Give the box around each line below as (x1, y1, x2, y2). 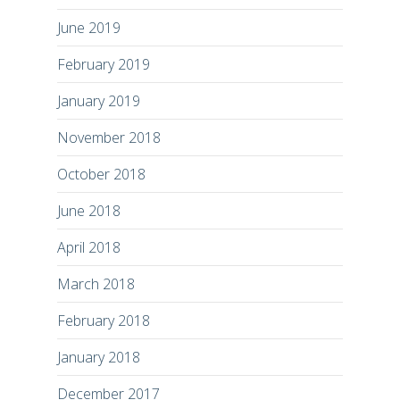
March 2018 (57, 273, 135, 294)
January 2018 (57, 346, 140, 367)
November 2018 (57, 127, 161, 147)
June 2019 (57, 17, 121, 37)
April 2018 (57, 237, 121, 257)
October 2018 (57, 163, 146, 184)
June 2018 (57, 200, 121, 221)
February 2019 (57, 54, 150, 74)
